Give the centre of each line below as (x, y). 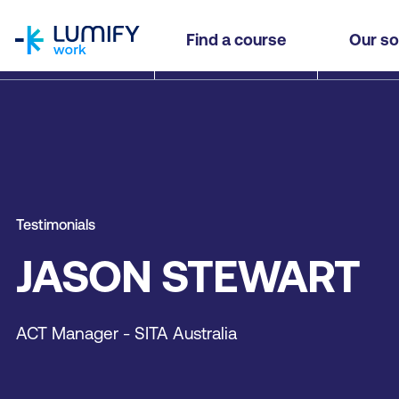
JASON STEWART (188, 276)
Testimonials (56, 224)
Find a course (236, 40)
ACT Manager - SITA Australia (126, 333)
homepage (49, 11)
